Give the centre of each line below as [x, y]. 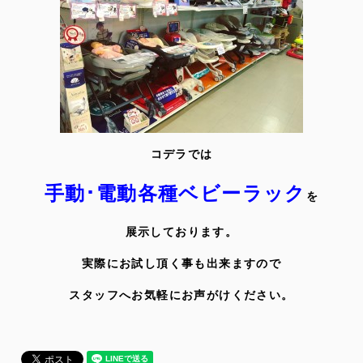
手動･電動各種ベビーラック [175, 194]
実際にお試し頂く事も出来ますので [181, 264]
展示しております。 [181, 232]
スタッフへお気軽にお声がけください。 [181, 295]
